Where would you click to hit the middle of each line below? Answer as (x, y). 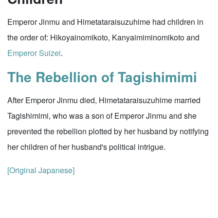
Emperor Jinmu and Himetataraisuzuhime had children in (105, 22)
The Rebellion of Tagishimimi (102, 77)
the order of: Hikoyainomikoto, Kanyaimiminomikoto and (103, 37)
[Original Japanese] (41, 170)
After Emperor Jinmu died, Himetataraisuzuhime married (104, 100)
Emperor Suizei (34, 53)
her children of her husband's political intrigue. (86, 147)
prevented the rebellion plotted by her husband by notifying (108, 131)
